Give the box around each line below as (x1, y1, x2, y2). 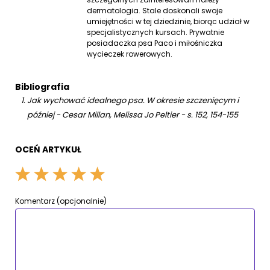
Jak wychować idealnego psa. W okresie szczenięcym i (27, 95, 239, 107)
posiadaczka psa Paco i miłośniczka (87, 38, 223, 49)
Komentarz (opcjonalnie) (15, 196, 107, 207)
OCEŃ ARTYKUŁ (15, 143, 81, 156)
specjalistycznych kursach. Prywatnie (87, 27, 225, 38)
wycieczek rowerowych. (87, 49, 173, 60)
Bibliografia (15, 81, 69, 93)
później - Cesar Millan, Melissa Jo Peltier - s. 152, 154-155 (27, 109, 238, 121)
